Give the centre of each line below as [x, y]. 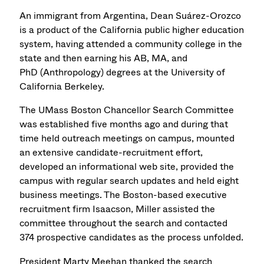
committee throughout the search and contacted [124, 223]
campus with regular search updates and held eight [129, 181]
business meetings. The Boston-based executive [123, 195]
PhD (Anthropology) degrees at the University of [123, 72]
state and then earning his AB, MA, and [104, 58]
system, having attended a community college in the [131, 44]
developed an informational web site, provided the [127, 167]
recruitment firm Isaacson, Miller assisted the [118, 209]
